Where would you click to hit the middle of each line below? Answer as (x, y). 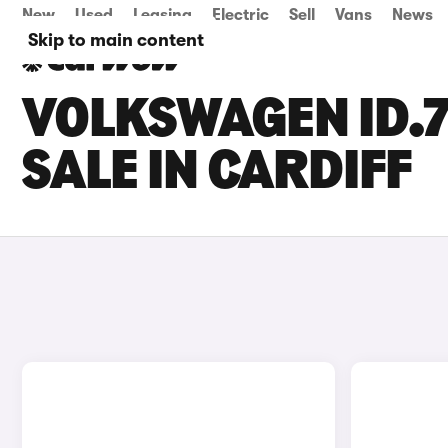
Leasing (162, 15)
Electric (240, 15)
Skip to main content (116, 40)
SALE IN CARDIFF (216, 174)
